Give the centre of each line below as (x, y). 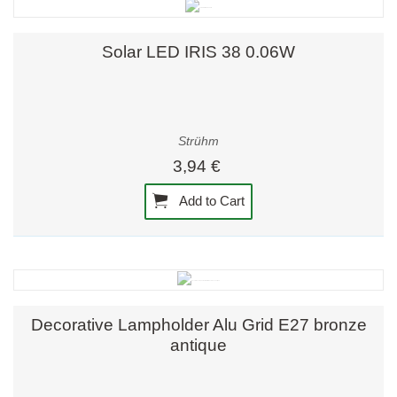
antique (198, 345)
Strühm (198, 142)
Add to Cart (211, 200)
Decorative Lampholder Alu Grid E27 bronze (198, 324)
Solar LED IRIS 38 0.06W (198, 51)
